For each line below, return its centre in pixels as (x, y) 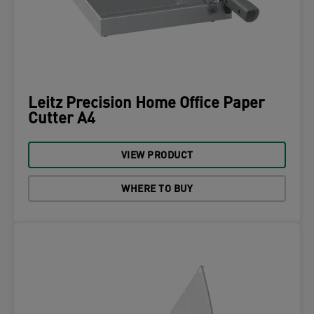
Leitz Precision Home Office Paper (146, 104)
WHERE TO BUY (157, 190)
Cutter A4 (62, 120)
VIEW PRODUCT (157, 156)
